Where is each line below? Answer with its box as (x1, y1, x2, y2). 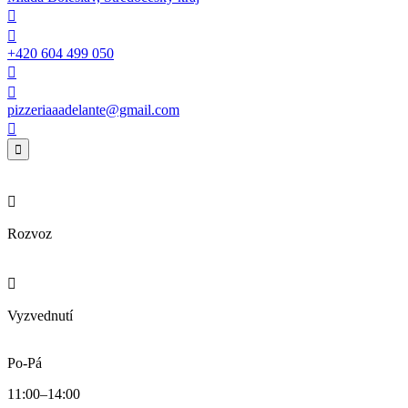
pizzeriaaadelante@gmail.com (7, 101, 179, 117)
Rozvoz (7, 225, 52, 241)
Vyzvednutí (7, 307, 73, 323)
